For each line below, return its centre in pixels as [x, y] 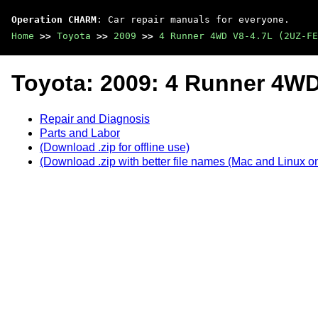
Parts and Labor [80, 133]
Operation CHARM [54, 20]
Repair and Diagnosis [95, 119]
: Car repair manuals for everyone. [193, 20]
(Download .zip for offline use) [115, 147]
